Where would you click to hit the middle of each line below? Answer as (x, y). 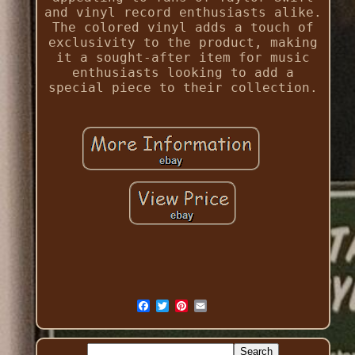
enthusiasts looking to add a (183, 73)
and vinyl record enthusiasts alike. (183, 13)
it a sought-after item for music (183, 58)
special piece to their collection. (183, 88)
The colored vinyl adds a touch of (183, 28)
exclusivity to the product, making (183, 43)
